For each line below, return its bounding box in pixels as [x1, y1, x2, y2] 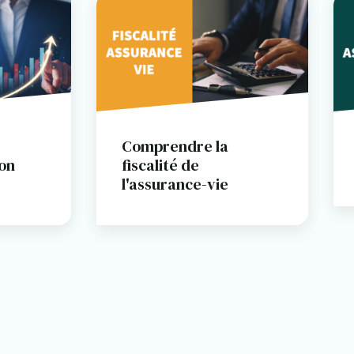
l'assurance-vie [122, 172, 228, 195]
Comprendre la [122, 134, 228, 157]
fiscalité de [122, 153, 199, 176]
